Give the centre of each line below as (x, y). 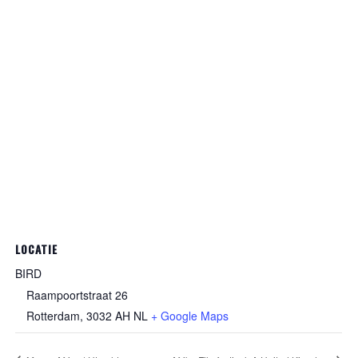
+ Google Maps (190, 316)
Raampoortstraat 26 (78, 295)
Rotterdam (54, 316)
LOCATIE (37, 249)
